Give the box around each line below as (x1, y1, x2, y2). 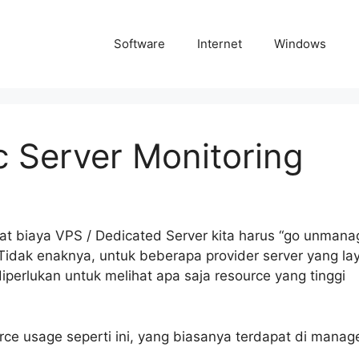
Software (114, 36, 165, 51)
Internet (197, 36, 242, 51)
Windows (274, 36, 326, 51)
